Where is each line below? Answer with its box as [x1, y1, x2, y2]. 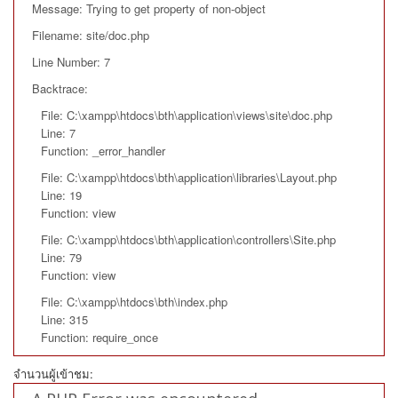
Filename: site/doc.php [32, 26, 149, 44]
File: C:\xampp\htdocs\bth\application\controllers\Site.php [41, 230, 336, 248]
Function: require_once [41, 328, 158, 346]
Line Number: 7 [32, 52, 110, 70]
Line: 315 [41, 310, 88, 328]
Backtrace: [32, 79, 88, 97]
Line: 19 [41, 186, 82, 203]
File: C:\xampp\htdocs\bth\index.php [41, 292, 227, 310]
